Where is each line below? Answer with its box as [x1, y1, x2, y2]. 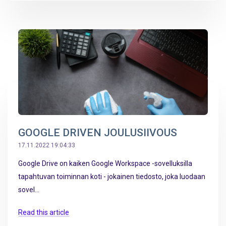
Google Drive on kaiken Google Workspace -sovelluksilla [18, 159, 192, 167]
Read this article [18, 208, 69, 217]
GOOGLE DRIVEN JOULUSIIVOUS [18, 126, 177, 139]
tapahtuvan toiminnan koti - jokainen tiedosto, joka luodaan [18, 172, 205, 181]
